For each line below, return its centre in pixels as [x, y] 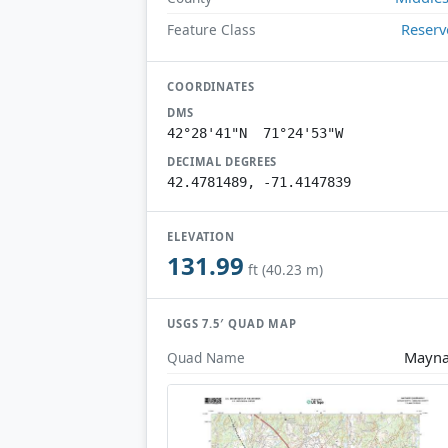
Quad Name [206, 357]
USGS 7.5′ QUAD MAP [232, 324]
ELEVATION [201, 236]
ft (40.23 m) [285, 270]
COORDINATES [211, 86]
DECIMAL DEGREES [222, 161]
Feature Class [211, 29]
